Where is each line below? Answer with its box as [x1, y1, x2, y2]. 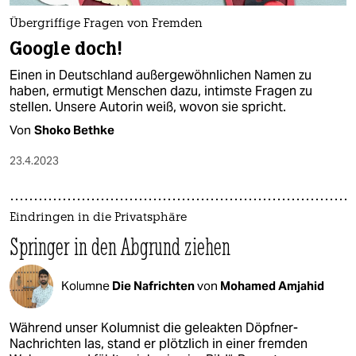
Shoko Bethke [34, 122, 114, 137]
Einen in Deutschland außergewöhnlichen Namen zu [10, 66, 311, 83]
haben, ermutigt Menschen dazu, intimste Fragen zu [10, 82, 312, 99]
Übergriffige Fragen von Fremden [10, 17, 203, 30]
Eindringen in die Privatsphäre [10, 211, 187, 224]
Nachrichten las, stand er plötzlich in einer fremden [10, 335, 308, 352]
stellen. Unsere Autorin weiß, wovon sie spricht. [10, 98, 286, 115]
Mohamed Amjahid [220, 278, 324, 294]
